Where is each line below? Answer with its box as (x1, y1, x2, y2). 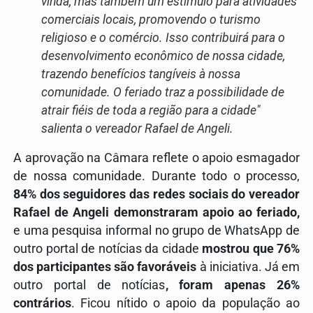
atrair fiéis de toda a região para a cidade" (41, 103, 260, 118)
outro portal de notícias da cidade (13, 242, 199, 256)
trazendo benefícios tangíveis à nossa (41, 67, 240, 82)
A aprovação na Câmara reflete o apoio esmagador (13, 151, 300, 166)
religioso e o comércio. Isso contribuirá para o (41, 31, 285, 45)
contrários (13, 296, 71, 311)
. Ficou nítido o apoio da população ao (71, 296, 300, 311)
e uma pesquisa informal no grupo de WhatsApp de (13, 224, 300, 238)
